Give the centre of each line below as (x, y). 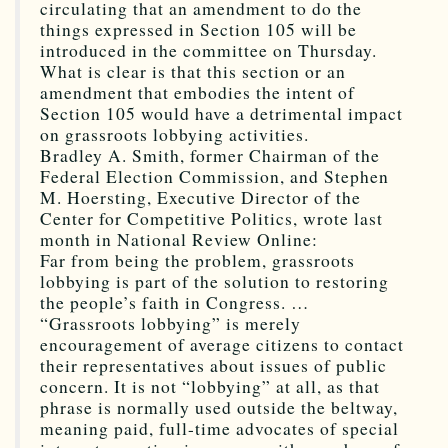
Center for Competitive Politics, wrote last (211, 218)
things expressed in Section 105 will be (198, 29)
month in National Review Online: (179, 239)
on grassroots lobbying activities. (174, 134)
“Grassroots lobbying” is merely (170, 323)
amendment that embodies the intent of (197, 92)
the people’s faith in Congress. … (175, 302)
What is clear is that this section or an (193, 71)
